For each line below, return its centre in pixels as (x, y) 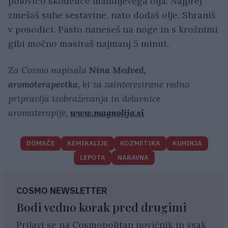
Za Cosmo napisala (49, 70)
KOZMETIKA (140, 144)
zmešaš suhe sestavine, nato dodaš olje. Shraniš (112, 15)
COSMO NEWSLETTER (62, 191)
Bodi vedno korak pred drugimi (102, 207)
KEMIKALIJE (87, 144)
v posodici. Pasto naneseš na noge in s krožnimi (113, 30)
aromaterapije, (39, 113)
